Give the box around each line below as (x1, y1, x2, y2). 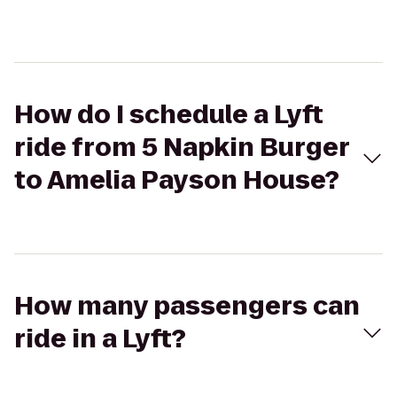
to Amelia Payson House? (14, 163, 339, 198)
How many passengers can (14, 289, 360, 323)
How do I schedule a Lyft (14, 97, 323, 132)
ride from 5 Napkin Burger (14, 130, 349, 165)
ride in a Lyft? (14, 322, 186, 356)
